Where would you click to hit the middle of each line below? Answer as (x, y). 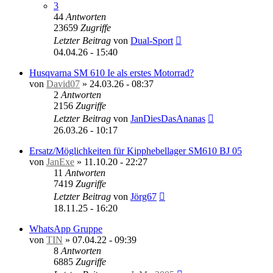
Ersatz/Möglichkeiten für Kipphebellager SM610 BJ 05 (136, 151)
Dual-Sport (152, 40)
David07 (63, 83)
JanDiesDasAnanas (168, 118)
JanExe (60, 161)
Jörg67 (144, 196)
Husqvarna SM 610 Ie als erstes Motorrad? (112, 73)
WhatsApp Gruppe (66, 229)
